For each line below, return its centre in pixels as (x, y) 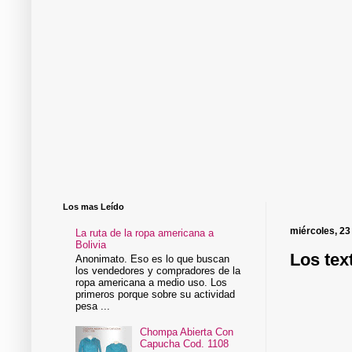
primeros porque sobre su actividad (156, 294)
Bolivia (91, 245)
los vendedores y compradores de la (158, 270)
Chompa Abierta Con (187, 332)
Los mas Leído (93, 207)
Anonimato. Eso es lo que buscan (153, 258)
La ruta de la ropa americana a (145, 233)
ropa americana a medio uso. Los (152, 282)
